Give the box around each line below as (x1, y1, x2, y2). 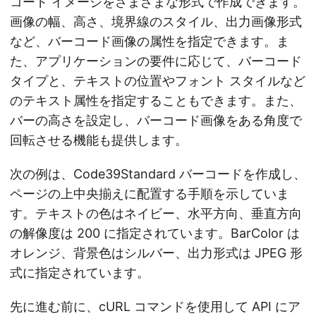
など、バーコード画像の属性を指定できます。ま (10, 33, 289, 49)
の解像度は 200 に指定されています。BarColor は (10, 225, 300, 241)
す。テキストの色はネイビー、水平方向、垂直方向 (10, 205, 302, 221)
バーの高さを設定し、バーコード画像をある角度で (10, 112, 302, 128)
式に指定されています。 (10, 265, 150, 280)
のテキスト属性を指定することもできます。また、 (10, 92, 302, 108)
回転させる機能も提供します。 (10, 132, 188, 147)
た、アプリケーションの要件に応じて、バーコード (10, 53, 302, 68)
